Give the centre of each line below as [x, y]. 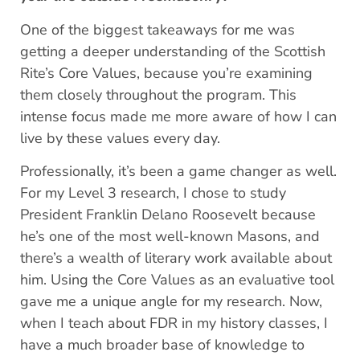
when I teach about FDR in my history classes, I [174, 323]
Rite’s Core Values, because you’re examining [166, 73]
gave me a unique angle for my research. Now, [171, 302]
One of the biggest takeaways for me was [157, 29]
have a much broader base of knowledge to [162, 345]
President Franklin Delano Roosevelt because [168, 215]
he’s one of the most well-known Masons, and [170, 237]
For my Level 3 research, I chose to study [153, 193]
